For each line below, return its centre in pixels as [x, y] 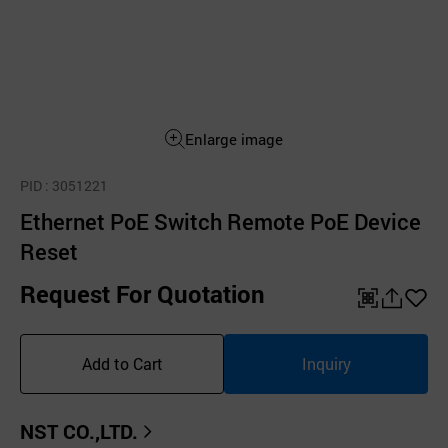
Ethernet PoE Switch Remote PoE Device [220, 221]
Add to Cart [122, 363]
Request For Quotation [142, 294]
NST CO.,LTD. [79, 431]
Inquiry [326, 363]
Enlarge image [234, 139]
